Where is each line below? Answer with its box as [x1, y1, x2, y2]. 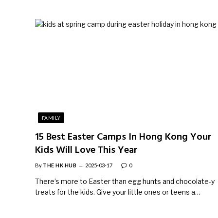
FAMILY [42, 114, 61, 121]
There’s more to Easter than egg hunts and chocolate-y [35, 177, 215, 185]
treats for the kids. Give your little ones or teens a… [35, 187, 200, 196]
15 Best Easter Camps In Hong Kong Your [35, 129, 211, 145]
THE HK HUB [43, 162, 77, 168]
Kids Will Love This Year [35, 142, 137, 158]
